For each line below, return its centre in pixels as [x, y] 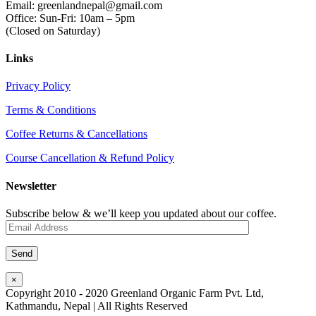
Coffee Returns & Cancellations [77, 134]
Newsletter [31, 186]
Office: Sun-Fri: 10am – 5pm [70, 18]
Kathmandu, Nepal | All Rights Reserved [97, 306]
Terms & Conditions [51, 110]
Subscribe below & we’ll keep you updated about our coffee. [141, 213]
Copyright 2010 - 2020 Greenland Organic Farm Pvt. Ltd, [135, 293]
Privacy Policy [38, 86]
